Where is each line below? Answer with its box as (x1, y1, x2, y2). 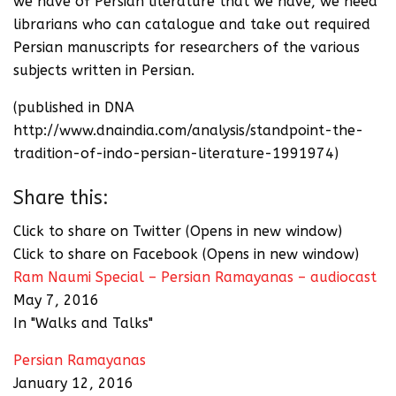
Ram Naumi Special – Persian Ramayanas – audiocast (13, 269, 377, 286)
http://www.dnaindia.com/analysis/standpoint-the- (13, 122, 363, 139)
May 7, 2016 (13, 292, 99, 309)
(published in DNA (13, 99, 134, 116)
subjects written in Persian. (13, 62, 194, 79)
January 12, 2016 (13, 375, 133, 392)
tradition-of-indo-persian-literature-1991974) (13, 145, 339, 162)
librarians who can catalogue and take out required (13, 16, 370, 33)
